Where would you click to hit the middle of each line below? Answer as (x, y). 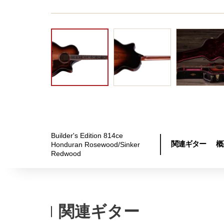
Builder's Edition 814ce (87, 135)
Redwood (66, 153)
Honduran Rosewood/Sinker (95, 144)
